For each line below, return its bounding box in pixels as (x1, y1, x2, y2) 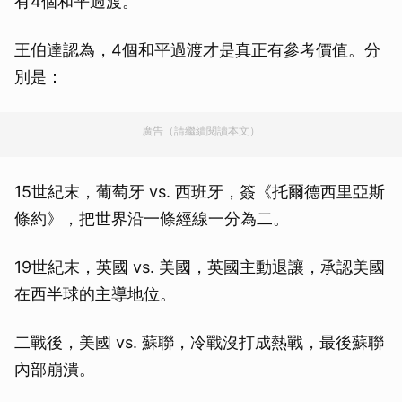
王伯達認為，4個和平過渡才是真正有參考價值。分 (14, 40, 380, 60)
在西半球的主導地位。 (14, 284, 176, 304)
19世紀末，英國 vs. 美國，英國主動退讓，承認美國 (14, 258, 385, 277)
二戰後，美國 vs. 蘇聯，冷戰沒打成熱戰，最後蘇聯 (14, 333, 384, 353)
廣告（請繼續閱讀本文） (142, 124, 260, 138)
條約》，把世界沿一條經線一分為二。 (14, 209, 289, 229)
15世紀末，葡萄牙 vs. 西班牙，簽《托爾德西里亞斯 (14, 182, 385, 202)
